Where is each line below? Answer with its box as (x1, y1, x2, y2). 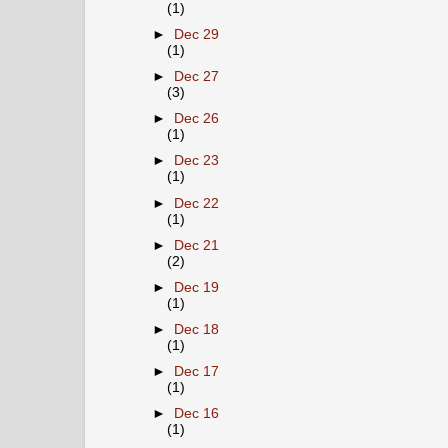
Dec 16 (174, 406, 220, 422)
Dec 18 (174, 321, 220, 337)
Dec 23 (174, 153, 220, 169)
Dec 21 (174, 237, 220, 253)
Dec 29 (174, 27, 220, 42)
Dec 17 (174, 364, 220, 379)
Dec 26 (174, 111, 220, 127)
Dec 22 (174, 195, 220, 211)
